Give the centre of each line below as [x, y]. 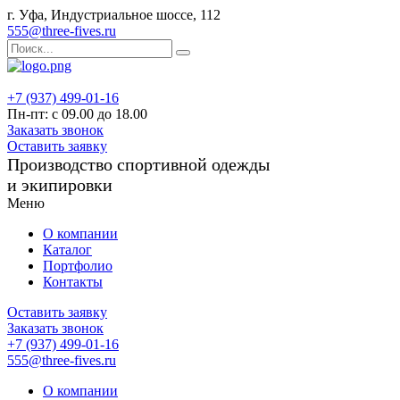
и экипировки [60, 185]
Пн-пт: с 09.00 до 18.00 [77, 114]
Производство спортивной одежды [138, 164]
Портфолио [78, 266]
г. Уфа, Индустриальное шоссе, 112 [114, 15]
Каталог [67, 250]
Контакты [73, 282]
